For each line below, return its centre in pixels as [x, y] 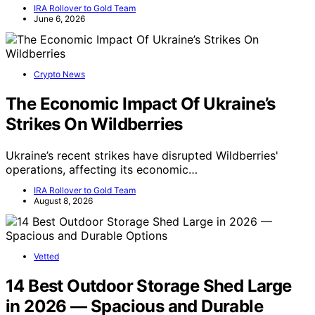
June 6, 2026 [59, 19]
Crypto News [59, 75]
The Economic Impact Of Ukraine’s [141, 104]
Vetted [46, 257]
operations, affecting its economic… [102, 170]
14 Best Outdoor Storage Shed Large [149, 285]
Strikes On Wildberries [94, 124]
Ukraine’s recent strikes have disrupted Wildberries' [142, 156]
